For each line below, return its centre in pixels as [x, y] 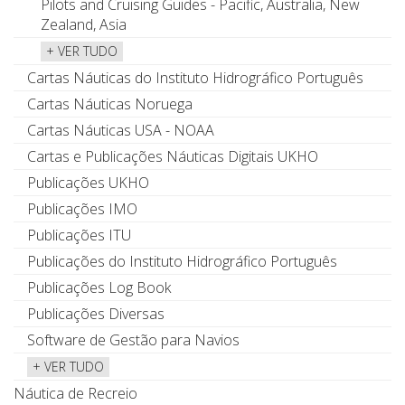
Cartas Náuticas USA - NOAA [121, 131]
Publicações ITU [79, 235]
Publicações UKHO [88, 183]
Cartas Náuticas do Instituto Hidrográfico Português [195, 78]
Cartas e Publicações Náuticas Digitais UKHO [173, 157]
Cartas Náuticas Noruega [110, 104]
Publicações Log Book [99, 288]
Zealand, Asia [84, 25]
